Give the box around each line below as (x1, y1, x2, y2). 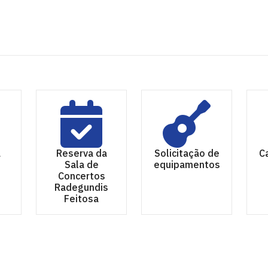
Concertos (57, 169, 105, 182)
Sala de (64, 158, 99, 170)
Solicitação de (154, 147, 220, 159)
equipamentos (153, 158, 220, 170)
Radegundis (54, 181, 108, 193)
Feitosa (64, 192, 99, 205)
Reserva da (56, 147, 107, 159)
